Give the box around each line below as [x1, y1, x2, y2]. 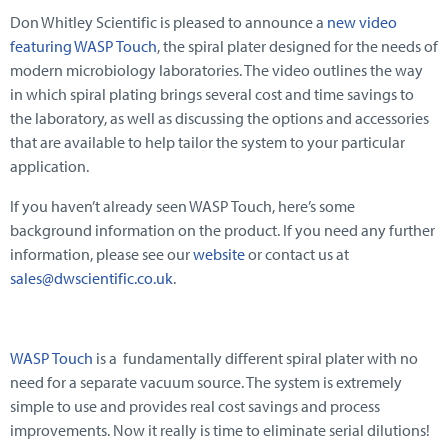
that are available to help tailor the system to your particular [10, 132, 405, 153]
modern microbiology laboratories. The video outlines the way [10, 60, 423, 81]
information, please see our [10, 244, 193, 265]
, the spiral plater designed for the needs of [157, 36, 438, 57]
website [193, 244, 248, 265]
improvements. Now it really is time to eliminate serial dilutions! [10, 420, 430, 441]
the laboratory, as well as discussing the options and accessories [10, 108, 429, 129]
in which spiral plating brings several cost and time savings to [10, 84, 414, 105]
